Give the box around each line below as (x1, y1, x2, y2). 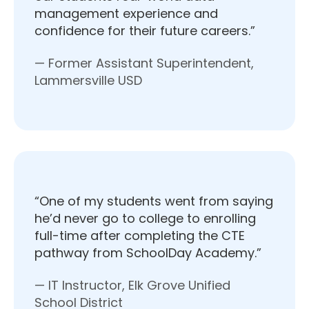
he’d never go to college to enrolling (34, 210, 256, 228)
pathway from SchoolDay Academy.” (34, 244, 261, 262)
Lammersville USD (34, 72, 142, 90)
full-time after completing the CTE (34, 227, 245, 245)
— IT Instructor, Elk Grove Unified (34, 277, 230, 295)
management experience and (34, 4, 218, 22)
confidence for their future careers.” (34, 21, 255, 39)
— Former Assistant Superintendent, (34, 54, 254, 72)
